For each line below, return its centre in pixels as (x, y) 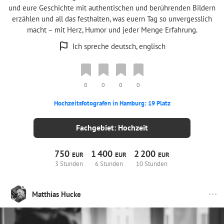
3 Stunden (69, 164)
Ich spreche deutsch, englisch (119, 46)
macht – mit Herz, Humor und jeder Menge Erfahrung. (112, 30)
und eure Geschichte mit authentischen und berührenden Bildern (112, 8)
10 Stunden (151, 164)
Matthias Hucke (56, 194)
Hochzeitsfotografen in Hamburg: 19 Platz (112, 103)
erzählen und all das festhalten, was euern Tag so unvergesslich (112, 19)
